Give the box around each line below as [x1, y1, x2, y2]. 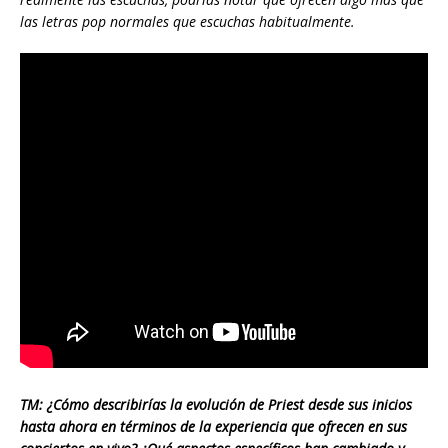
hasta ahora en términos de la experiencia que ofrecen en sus [20, 417, 407, 437]
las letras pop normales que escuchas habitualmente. [20, 12, 355, 32]
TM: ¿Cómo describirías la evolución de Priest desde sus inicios [20, 395, 412, 415]
